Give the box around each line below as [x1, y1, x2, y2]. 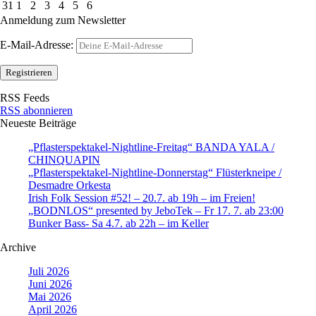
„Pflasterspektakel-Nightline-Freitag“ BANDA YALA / [28, 141, 274, 154]
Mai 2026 [28, 291, 71, 303]
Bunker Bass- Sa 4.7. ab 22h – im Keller [28, 217, 209, 230]
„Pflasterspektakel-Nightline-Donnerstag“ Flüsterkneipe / [28, 166, 281, 179]
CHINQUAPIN [28, 154, 100, 166]
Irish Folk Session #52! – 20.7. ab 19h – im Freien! [28, 192, 255, 205]
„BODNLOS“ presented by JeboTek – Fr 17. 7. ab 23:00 [28, 205, 284, 217]
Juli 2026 [28, 265, 69, 278]
